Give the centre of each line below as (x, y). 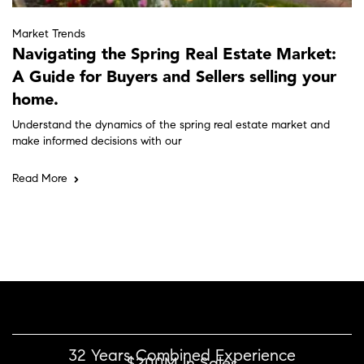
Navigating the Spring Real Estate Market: (174, 55)
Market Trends (49, 35)
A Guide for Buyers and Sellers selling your (174, 78)
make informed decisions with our (97, 143)
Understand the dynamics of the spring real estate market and (171, 126)
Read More (40, 180)
